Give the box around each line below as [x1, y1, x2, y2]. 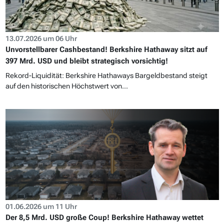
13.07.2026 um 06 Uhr [5, 34, 77, 43]
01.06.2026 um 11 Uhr [5, 202, 77, 211]
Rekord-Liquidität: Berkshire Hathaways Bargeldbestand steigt [5, 71, 207, 80]
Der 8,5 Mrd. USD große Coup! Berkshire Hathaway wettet [5, 213, 203, 222]
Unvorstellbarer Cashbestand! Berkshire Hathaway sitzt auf [5, 45, 207, 54]
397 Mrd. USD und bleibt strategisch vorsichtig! [5, 56, 168, 66]
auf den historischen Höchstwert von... [5, 82, 128, 90]
